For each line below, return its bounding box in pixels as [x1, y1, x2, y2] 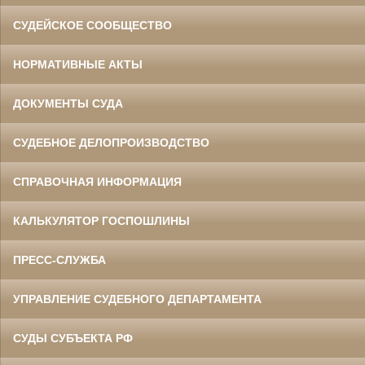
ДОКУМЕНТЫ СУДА [13, 96, 123, 110]
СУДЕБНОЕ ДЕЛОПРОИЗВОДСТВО [13, 135, 209, 149]
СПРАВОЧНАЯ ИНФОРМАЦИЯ [13, 174, 182, 188]
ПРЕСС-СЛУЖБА [13, 253, 106, 266]
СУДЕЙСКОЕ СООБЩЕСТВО [13, 18, 172, 32]
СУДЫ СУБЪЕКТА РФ [13, 331, 133, 345]
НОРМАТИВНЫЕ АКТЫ [13, 57, 143, 71]
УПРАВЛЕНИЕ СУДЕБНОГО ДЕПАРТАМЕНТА [13, 292, 262, 306]
